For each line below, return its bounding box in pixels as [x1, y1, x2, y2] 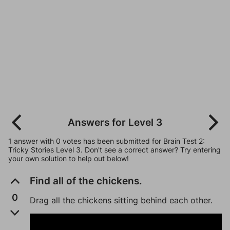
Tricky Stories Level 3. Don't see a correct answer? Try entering [8, 145, 221, 154]
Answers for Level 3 [68, 116, 162, 128]
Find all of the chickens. [30, 175, 143, 187]
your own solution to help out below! [8, 154, 129, 163]
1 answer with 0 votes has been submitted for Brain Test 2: [8, 137, 205, 145]
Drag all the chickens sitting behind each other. [30, 195, 213, 205]
